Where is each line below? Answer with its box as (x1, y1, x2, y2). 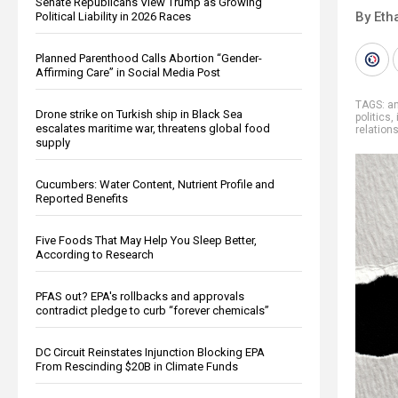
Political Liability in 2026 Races (36, 9, 191, 23)
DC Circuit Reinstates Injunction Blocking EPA (36, 345, 265, 359)
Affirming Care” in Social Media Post (36, 65, 220, 79)
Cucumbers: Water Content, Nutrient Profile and (36, 177, 275, 191)
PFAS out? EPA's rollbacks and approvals (36, 289, 244, 303)
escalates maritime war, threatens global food (36, 121, 270, 135)
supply (36, 135, 70, 149)
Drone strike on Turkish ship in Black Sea (36, 107, 243, 121)
